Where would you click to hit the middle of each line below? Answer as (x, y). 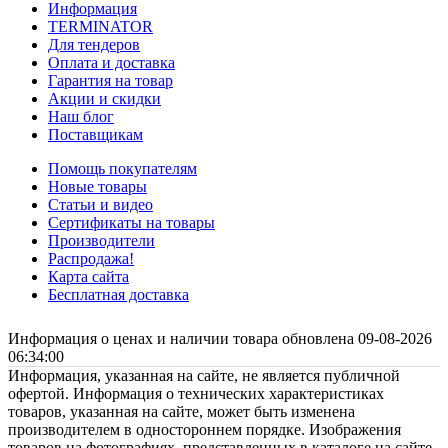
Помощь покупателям (122, 169)
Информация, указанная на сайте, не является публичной (204, 376)
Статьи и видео (100, 205)
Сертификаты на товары (131, 223)
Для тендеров (94, 45)
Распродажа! (91, 259)
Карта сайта (88, 277)
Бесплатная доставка (118, 295)
